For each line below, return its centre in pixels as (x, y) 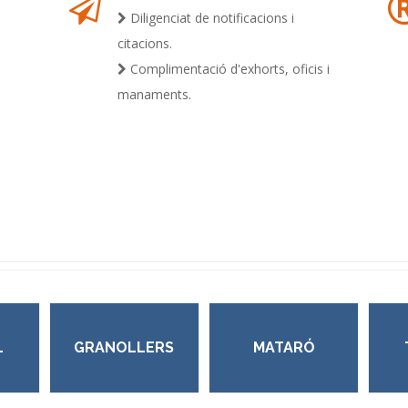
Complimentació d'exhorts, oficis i (228, 69)
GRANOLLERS (124, 347)
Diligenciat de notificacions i (210, 18)
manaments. (154, 94)
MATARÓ (284, 347)
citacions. (144, 43)
